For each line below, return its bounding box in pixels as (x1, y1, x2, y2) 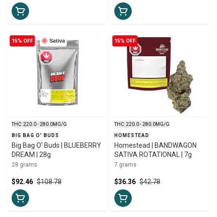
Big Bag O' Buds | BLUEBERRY (12, 141, 101, 149)
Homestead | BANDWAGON (114, 141, 197, 149)
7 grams (114, 161, 137, 168)
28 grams (12, 161, 37, 168)
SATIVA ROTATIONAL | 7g (114, 150, 192, 158)
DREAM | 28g (12, 150, 51, 158)
